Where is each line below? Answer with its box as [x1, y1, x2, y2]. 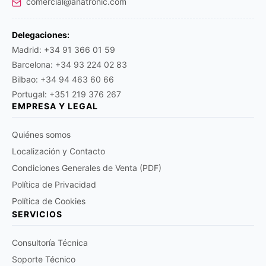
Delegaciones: [12, 30, 69, 40]
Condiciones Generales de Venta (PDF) [12, 163, 161, 173]
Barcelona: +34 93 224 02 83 [12, 59, 127, 69]
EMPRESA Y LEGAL [12, 101, 98, 111]
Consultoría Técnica [12, 237, 88, 248]
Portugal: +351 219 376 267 [12, 89, 121, 99]
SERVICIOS [12, 209, 62, 219]
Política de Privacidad [12, 179, 96, 189]
